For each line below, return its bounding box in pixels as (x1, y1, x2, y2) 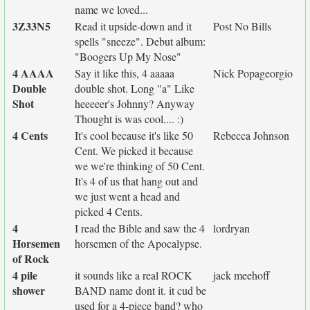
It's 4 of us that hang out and (75, 174, 198, 188)
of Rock (12, 250, 49, 266)
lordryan (213, 221, 250, 235)
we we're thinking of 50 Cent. (75, 158, 205, 173)
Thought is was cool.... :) (75, 111, 183, 126)
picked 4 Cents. (75, 204, 143, 219)
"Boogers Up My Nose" (75, 49, 181, 64)
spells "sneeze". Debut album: (75, 34, 206, 48)
